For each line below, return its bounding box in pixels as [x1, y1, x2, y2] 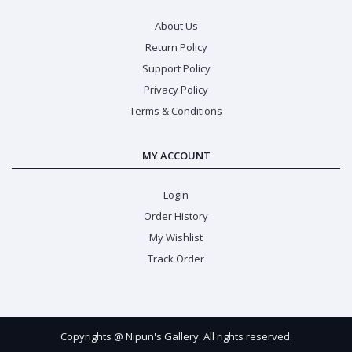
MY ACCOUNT [141, 148, 211, 163]
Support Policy [141, 60, 211, 75]
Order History [144, 208, 208, 223]
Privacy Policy [144, 82, 208, 97]
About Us [154, 18, 198, 33]
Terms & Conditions [130, 103, 222, 118]
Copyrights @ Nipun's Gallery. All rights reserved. [60, 328, 292, 343]
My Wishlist [149, 229, 203, 244]
